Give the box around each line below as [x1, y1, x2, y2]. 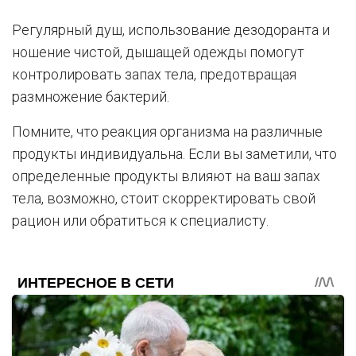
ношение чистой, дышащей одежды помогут [12, 44, 304, 61]
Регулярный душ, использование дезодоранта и [12, 21, 330, 39]
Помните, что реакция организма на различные [12, 123, 323, 141]
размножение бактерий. [12, 88, 169, 106]
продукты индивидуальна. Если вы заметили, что [12, 145, 337, 163]
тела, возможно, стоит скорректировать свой [12, 190, 315, 207]
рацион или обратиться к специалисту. [12, 212, 269, 230]
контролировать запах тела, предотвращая [12, 66, 296, 83]
